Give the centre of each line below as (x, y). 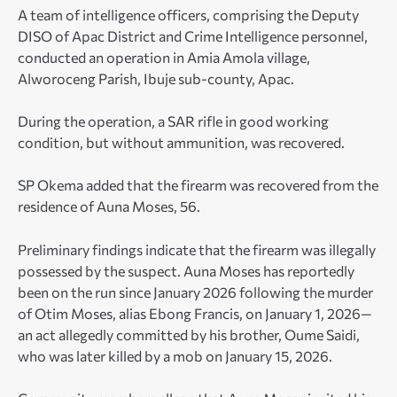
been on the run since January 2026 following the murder (195, 292)
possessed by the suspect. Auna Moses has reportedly (186, 270)
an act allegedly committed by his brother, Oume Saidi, (189, 334)
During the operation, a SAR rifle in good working (173, 121)
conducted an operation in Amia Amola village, (164, 58)
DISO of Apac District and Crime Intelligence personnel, (193, 36)
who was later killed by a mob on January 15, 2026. (175, 355)
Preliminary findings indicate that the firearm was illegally (197, 249)
